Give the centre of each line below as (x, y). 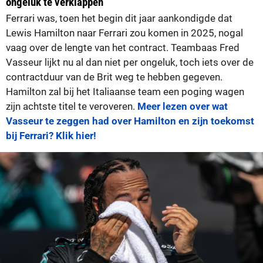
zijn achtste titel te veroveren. (72, 106)
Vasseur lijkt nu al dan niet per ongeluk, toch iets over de (130, 62)
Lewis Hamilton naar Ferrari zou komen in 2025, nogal (124, 33)
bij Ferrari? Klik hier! (51, 135)
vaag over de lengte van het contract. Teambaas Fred (123, 47)
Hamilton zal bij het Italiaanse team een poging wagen (125, 91)
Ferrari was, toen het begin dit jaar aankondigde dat (119, 18)
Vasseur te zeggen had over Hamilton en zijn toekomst (130, 121)
